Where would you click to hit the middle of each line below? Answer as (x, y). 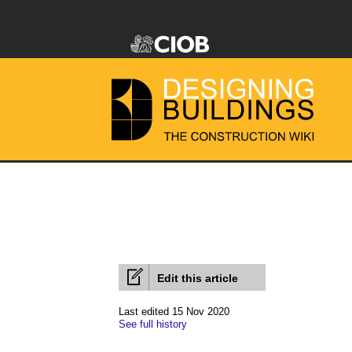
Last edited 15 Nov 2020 (174, 312)
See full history (153, 324)
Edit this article (198, 278)
